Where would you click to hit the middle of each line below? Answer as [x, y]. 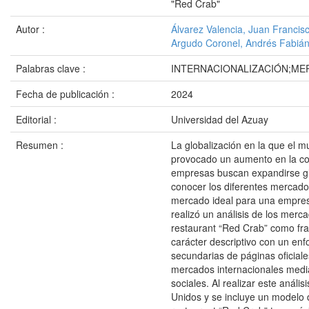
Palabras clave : [52, 68]
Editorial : [38, 119]
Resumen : [41, 145]
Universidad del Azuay [220, 119]
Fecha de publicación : [67, 94]
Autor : [32, 29]
